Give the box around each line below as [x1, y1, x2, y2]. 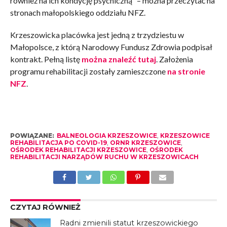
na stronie [167, 66, 205, 77]
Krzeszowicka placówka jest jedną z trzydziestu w [10, 30, 184, 40]
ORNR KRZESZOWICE [109, 139, 181, 147]
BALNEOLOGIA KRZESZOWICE [56, 132, 157, 140]
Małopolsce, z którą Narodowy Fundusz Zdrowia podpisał [10, 42, 212, 52]
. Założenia [156, 54, 193, 64]
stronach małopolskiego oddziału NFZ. [10, 8, 145, 18]
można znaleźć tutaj [81, 54, 156, 64]
